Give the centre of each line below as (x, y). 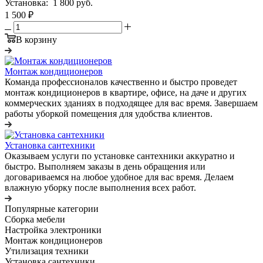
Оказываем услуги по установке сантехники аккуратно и (120, 156)
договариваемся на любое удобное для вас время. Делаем (119, 177)
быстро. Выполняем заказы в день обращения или (105, 166)
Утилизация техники (47, 251)
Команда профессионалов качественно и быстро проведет (121, 82)
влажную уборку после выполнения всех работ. (100, 187)
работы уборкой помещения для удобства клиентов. (109, 113)
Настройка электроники (53, 230)
